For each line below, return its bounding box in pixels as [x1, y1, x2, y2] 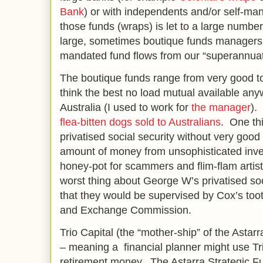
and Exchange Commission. [60, 204, 191, 216]
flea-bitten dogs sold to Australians [60, 116, 221, 128]
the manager [191, 102, 251, 113]
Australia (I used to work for [60, 102, 191, 113]
